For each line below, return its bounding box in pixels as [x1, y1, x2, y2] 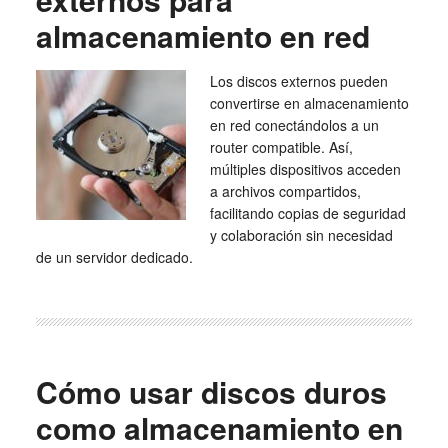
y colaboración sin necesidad [209, 225, 393, 245]
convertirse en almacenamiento [209, 93, 409, 113]
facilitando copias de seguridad [209, 203, 406, 223]
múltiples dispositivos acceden [209, 159, 401, 179]
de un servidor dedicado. [35, 247, 193, 267]
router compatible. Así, [209, 137, 353, 157]
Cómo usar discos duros [35, 370, 387, 413]
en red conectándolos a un [209, 115, 379, 135]
